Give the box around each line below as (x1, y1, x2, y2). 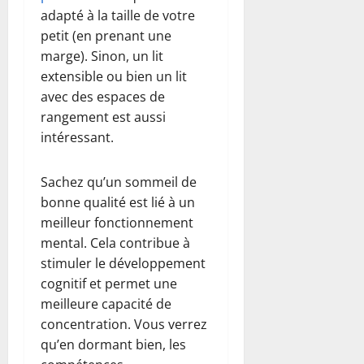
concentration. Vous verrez (41, 314, 207, 333)
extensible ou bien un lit (41, 67, 187, 85)
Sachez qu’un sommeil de (41, 172, 197, 191)
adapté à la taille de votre (41, 6, 195, 24)
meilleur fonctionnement (41, 213, 193, 232)
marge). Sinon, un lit (41, 46, 163, 65)
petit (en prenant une (41, 26, 171, 45)
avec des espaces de (41, 87, 165, 106)
